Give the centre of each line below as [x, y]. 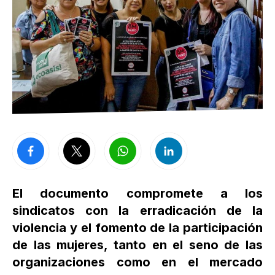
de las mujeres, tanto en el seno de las [137, 245]
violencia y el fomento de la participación [137, 227]
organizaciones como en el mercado [137, 262]
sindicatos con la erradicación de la [137, 210]
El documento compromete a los [137, 193]
